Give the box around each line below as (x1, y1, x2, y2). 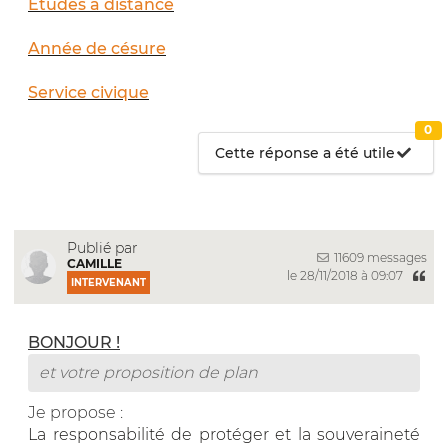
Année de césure (28, 38, 166, 58)
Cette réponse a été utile (215, 143, 396, 162)
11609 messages (331, 250, 427, 265)
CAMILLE (67, 255, 122, 271)
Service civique (28, 82, 149, 102)
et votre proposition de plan (39, 362, 259, 382)
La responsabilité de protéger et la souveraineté (28, 424, 420, 444)
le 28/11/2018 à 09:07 (286, 268, 406, 284)
